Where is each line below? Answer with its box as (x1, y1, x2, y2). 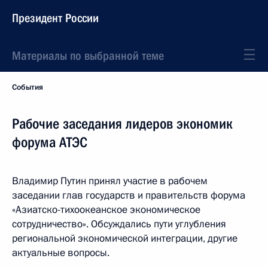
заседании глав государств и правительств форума (12, 188, 245, 202)
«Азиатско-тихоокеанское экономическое (12, 203, 200, 217)
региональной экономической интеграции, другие (12, 232, 237, 245)
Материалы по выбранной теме (12, 48, 164, 63)
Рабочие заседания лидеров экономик (12, 115, 233, 132)
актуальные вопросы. (12, 246, 109, 260)
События (12, 82, 43, 93)
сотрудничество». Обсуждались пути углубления (12, 217, 226, 231)
